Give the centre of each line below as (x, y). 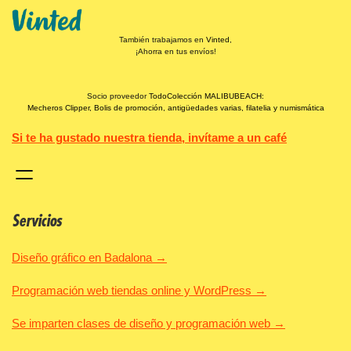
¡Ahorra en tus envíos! (175, 51)
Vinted (218, 39)
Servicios (37, 221)
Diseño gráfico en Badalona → (89, 257)
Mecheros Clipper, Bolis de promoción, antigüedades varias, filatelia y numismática (175, 107)
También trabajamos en (163, 39)
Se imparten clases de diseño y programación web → (148, 323)
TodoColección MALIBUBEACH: (205, 96)
